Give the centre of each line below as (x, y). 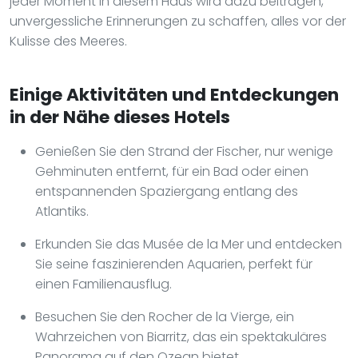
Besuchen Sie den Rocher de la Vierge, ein (165, 316)
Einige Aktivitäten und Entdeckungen (174, 94)
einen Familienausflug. (103, 284)
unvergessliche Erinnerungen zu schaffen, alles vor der (178, 21)
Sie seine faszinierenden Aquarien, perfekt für (174, 264)
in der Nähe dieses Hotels (120, 117)
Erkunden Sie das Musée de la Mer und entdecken (189, 244)
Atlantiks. (62, 211)
